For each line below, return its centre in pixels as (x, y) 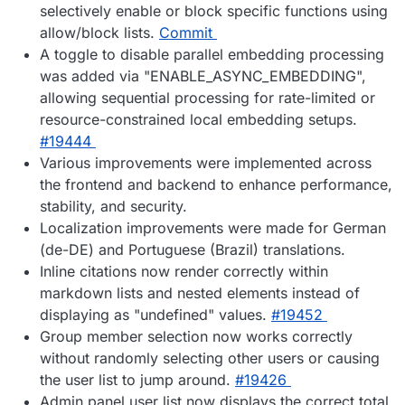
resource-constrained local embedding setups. (198, 119)
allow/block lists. (99, 32)
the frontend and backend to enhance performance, (216, 184)
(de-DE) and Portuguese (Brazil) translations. (193, 249)
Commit (186, 32)
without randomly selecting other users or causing (210, 358)
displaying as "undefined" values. (155, 314)
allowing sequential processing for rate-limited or (207, 97)
